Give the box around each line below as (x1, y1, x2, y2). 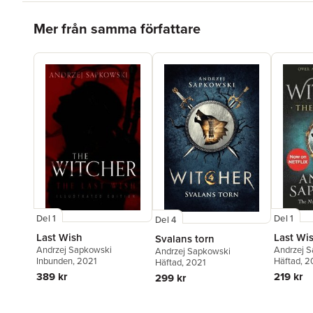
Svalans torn (155, 231, 214, 247)
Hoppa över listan (33, 10, 117, 26)
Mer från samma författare (34, 18, 201, 39)
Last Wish (36, 230, 82, 245)
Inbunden (36, 254, 73, 268)
